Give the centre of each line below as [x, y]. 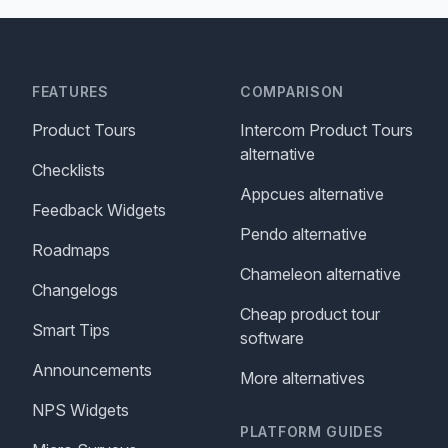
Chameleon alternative [320, 274]
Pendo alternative [303, 234]
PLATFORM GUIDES [312, 431]
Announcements [92, 370]
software [272, 338]
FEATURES [70, 91]
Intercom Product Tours [326, 130]
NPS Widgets [80, 410]
